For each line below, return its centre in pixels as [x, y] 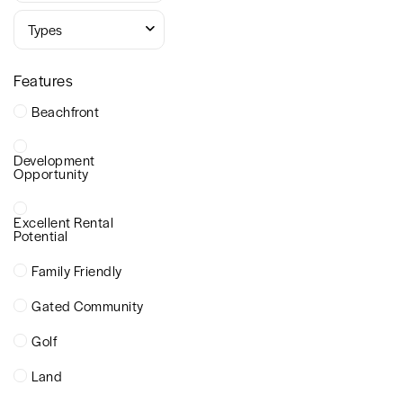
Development [54, 160]
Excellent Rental [63, 222]
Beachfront [65, 111]
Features [43, 80]
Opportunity [51, 173]
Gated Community [88, 305]
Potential [41, 235]
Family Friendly [77, 270]
